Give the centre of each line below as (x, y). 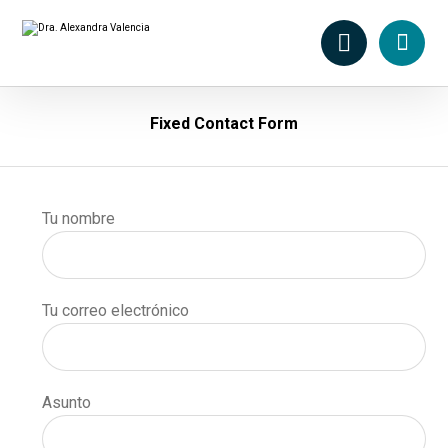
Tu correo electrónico (116, 310)
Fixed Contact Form (224, 123)
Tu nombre (79, 218)
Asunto (67, 402)
